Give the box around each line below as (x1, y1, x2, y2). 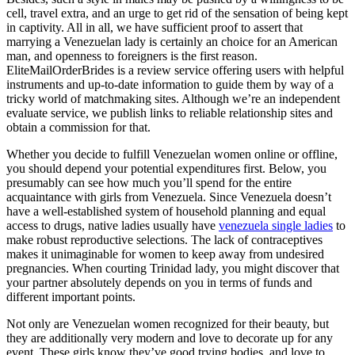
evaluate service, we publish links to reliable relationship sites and (6, 105, 333, 120)
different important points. (6, 289, 136, 303)
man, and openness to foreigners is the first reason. (6, 48, 258, 63)
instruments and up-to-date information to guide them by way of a (6, 77, 334, 91)
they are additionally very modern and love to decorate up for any (6, 330, 333, 345)
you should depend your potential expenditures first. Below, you (6, 161, 326, 175)
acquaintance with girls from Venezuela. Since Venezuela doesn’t (6, 189, 331, 204)
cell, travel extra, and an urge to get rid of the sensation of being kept (6, 6, 348, 20)
